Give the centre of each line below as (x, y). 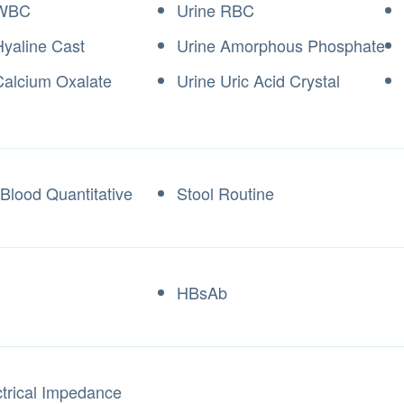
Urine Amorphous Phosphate (281, 45)
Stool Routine (228, 193)
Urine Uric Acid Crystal (258, 80)
